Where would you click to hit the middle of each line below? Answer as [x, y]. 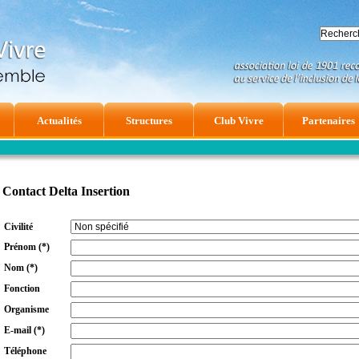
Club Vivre [239, 121]
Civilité [18, 227]
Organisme [26, 310]
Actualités [59, 121]
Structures [149, 121]
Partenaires [329, 121]
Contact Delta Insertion [66, 192]
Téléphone [25, 351]
